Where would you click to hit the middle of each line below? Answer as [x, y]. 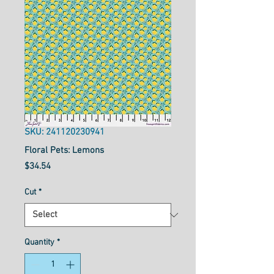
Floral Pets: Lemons [64, 151]
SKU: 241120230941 [65, 132]
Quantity [39, 243]
